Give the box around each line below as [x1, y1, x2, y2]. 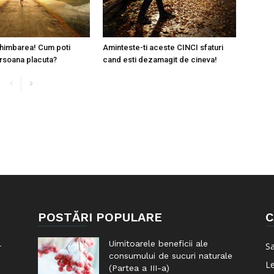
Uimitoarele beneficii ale [109, 239, 208, 248]
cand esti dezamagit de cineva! [103, 55, 217, 64]
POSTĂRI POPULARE [38, 210, 162, 224]
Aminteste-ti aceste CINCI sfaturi [103, 43, 223, 52]
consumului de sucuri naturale [109, 251, 232, 261]
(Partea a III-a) [109, 263, 169, 273]
